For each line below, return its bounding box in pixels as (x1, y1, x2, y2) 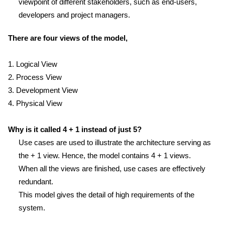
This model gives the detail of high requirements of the (19, 190, 194, 199)
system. (19, 203, 45, 212)
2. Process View (8, 73, 62, 81)
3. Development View (8, 86, 78, 94)
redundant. (19, 177, 53, 186)
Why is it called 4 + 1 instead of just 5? (8, 125, 142, 134)
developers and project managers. (19, 11, 130, 19)
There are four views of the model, (8, 34, 128, 42)
